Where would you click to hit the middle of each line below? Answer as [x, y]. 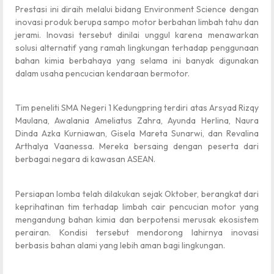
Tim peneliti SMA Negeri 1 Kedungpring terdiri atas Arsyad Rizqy [137, 108]
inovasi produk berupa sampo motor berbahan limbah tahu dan [137, 22]
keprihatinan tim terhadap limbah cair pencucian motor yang [137, 206]
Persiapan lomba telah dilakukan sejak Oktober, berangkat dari [137, 194]
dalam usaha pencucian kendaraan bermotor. [102, 73]
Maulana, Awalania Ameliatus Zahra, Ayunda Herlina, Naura [137, 121]
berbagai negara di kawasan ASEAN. [85, 159]
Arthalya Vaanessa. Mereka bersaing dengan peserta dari [137, 146]
